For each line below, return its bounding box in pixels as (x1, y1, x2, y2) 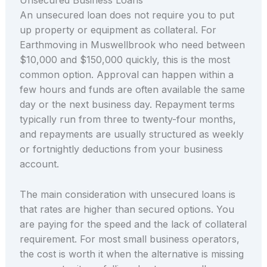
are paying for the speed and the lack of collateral (19, 218, 247, 230)
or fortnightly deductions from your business (19, 142, 223, 155)
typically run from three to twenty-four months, (19, 113, 236, 125)
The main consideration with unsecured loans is (19, 188, 235, 200)
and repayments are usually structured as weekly (19, 128, 244, 140)
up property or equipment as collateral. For (19, 23, 216, 36)
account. (19, 157, 59, 170)
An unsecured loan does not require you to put (19, 8, 234, 21)
